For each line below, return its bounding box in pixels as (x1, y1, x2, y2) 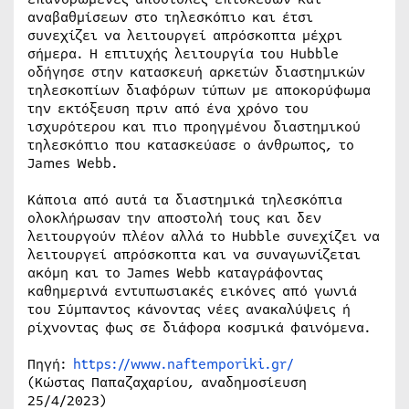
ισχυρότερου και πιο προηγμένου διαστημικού (27, 116, 361, 137)
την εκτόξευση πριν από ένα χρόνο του (27, 98, 309, 119)
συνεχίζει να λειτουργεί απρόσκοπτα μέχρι (27, 25, 342, 46)
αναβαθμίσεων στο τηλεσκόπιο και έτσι (27, 6, 313, 27)
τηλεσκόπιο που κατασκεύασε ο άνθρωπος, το (27, 134, 354, 155)
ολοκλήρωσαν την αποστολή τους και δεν (27, 207, 321, 228)
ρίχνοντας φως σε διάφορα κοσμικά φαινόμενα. (27, 317, 371, 338)
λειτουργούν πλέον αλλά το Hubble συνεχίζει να (27, 225, 380, 246)
